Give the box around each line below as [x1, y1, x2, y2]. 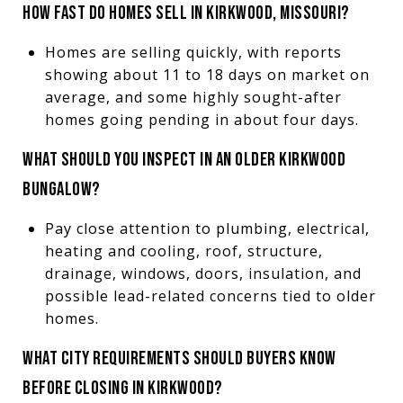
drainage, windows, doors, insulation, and [44, 263, 362, 283]
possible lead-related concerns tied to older [44, 285, 376, 306]
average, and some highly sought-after [44, 86, 342, 107]
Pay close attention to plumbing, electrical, [44, 218, 370, 238]
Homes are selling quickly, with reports [44, 41, 342, 62]
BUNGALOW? [22, 177, 101, 201]
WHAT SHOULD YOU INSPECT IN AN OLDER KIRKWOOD [22, 148, 345, 171]
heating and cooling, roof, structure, [44, 240, 323, 261]
